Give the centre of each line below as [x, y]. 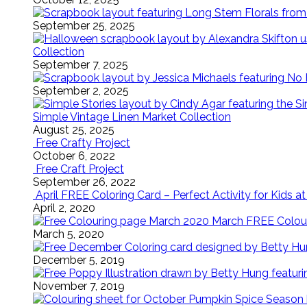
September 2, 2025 [81, 91]
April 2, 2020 [64, 208]
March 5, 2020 [69, 234]
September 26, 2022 [84, 182]
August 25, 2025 [74, 130]
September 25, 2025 [84, 26]
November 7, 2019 [79, 286]
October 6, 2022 [74, 156]
